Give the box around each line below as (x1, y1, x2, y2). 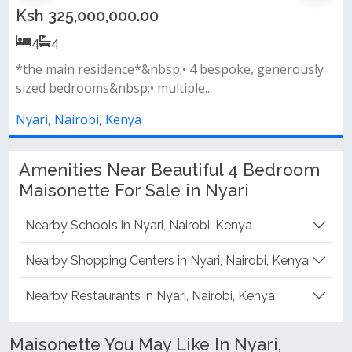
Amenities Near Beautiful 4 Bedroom (19, 160, 320, 180)
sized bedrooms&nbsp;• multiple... (16, 79, 212, 97)
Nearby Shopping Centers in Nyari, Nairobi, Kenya (25, 252, 309, 268)
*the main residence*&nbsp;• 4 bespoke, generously (16, 60, 324, 78)
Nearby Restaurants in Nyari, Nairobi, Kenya (25, 288, 275, 303)
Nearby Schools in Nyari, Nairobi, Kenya (25, 217, 252, 233)
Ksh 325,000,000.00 (16, 6, 159, 25)
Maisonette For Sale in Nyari (19, 181, 249, 200)
